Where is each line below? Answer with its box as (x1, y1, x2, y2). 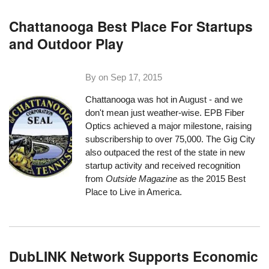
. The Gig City (201, 134, 256, 145)
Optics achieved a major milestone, (85, 121, 226, 131)
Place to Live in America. (85, 187, 183, 198)
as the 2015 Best (177, 174, 246, 184)
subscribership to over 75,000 (85, 134, 202, 145)
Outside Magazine (106, 174, 178, 184)
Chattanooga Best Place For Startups (9, 16, 253, 37)
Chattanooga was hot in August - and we (85, 94, 243, 105)
